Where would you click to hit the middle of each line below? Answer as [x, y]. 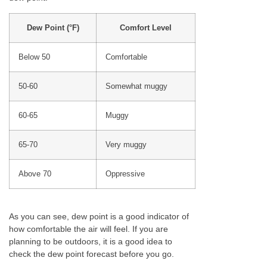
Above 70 [35, 174]
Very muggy [126, 145]
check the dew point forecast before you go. [91, 254]
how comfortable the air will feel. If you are [89, 229]
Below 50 [34, 57]
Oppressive [125, 174]
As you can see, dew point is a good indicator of [99, 216]
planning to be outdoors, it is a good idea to [91, 241]
